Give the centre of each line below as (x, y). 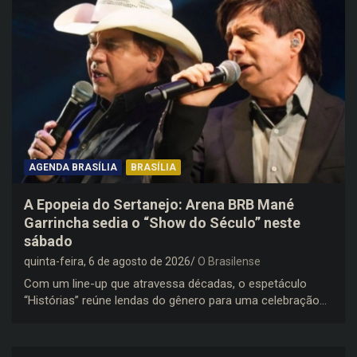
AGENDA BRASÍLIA (73, 167)
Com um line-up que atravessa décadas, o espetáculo (165, 283)
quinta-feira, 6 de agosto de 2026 (107, 261)
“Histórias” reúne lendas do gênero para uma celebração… (175, 300)
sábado (48, 241)
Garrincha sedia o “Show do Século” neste (162, 222)
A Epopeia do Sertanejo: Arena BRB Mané (159, 204)
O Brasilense (229, 261)
